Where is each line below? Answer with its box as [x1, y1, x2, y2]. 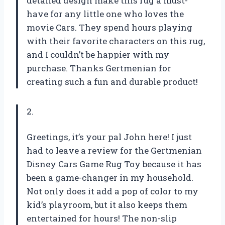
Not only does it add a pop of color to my [27, 185, 198, 197]
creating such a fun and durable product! [27, 75, 198, 87]
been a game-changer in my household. [27, 171, 193, 183]
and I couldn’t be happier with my [27, 48, 169, 60]
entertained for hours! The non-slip [27, 212, 177, 224]
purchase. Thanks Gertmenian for [27, 62, 171, 74]
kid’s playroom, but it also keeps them [27, 198, 187, 210]
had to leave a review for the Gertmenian [27, 144, 202, 156]
